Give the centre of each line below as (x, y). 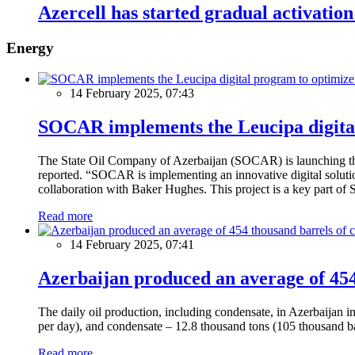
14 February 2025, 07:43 (132, 94)
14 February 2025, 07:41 (132, 244)
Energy (30, 48)
